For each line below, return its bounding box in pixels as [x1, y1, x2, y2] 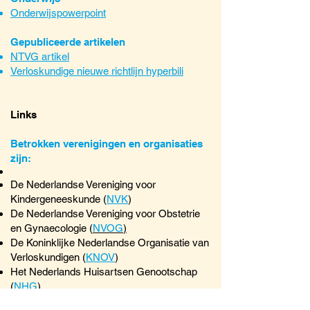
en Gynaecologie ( [10, 222, 93, 234]
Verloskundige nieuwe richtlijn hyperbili [10, 65, 183, 77]
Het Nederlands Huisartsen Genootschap [10, 266, 197, 277]
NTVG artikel [10, 51, 69, 62]
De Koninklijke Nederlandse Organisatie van [10, 237, 209, 248]
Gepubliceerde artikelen [10, 36, 125, 48]
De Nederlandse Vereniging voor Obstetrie [10, 208, 200, 219]
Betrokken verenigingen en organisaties [10, 138, 203, 149]
